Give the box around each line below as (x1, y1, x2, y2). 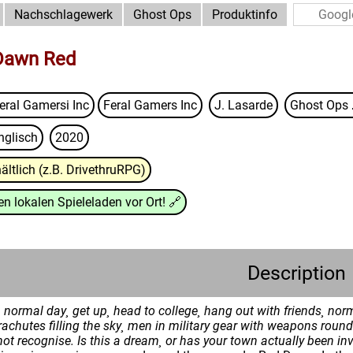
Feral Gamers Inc (103, 98, 197, 113)
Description (247, 262, 346, 284)
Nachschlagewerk (14, 7, 113, 22)
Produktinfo (212, 7, 277, 22)
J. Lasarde (214, 98, 273, 113)
